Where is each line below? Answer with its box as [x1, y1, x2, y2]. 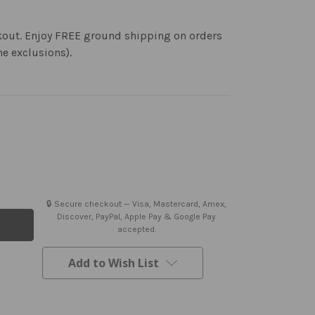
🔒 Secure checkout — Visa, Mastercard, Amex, [46, 198, 226, 209]
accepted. [117, 224, 156, 234]
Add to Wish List [68, 255, 159, 271]
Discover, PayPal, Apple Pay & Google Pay [57, 211, 216, 221]
